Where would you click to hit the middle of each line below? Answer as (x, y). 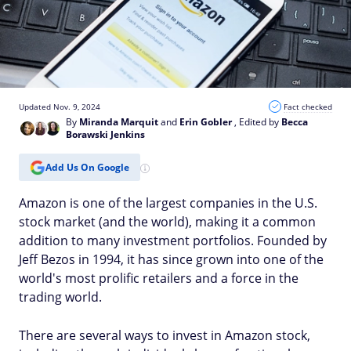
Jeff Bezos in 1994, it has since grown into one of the (171, 259)
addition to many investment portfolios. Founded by (173, 241)
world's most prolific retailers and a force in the (159, 278)
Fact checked (308, 107)
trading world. (60, 297)
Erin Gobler (206, 122)
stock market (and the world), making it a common (167, 222)
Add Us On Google (87, 167)
